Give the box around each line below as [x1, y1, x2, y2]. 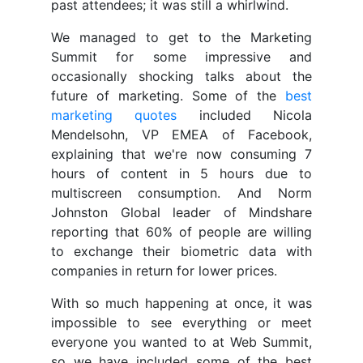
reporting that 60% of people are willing [51, 224, 312, 241]
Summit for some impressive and [51, 49, 312, 66]
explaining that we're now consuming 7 [51, 146, 312, 163]
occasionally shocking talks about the [51, 68, 312, 85]
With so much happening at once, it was [51, 295, 312, 312]
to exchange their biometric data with [51, 243, 312, 260]
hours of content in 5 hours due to [51, 165, 312, 182]
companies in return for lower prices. [51, 263, 277, 280]
